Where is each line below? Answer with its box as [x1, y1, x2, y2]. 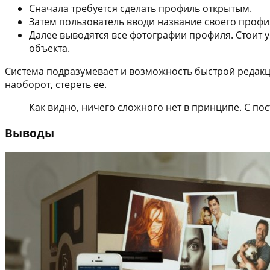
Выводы [5, 125, 54, 141]
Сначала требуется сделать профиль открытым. [29, 2, 252, 16]
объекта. [29, 42, 70, 55]
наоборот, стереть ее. [5, 78, 107, 92]
